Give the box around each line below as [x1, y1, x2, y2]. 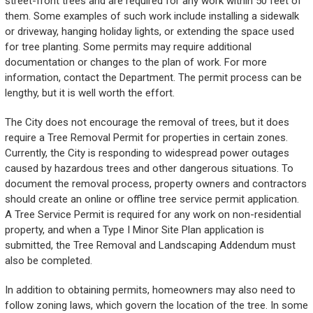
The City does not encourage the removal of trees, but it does [4, 116, 289, 129]
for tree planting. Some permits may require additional [4, 41, 252, 54]
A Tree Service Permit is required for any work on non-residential [4, 208, 301, 221]
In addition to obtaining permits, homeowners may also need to [4, 284, 296, 297]
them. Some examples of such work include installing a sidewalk [4, 10, 299, 23]
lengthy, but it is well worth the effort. [4, 87, 175, 100]
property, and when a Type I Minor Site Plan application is [4, 224, 264, 237]
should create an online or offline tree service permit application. [4, 193, 299, 206]
